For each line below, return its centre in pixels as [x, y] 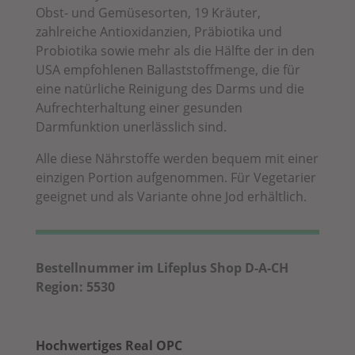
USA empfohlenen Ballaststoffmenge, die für [168, 69]
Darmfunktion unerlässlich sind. [131, 126]
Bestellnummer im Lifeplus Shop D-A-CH [162, 267]
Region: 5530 [75, 286]
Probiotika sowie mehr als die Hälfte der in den [175, 50]
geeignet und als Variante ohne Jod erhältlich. [171, 196]
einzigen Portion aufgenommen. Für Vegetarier [176, 177]
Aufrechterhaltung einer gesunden [139, 107]
